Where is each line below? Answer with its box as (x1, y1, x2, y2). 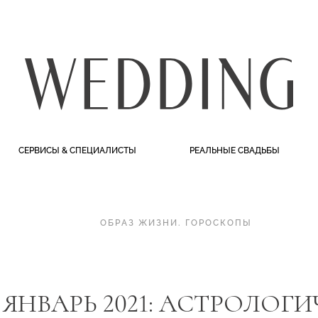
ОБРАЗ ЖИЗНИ (100, 218, 178, 228)
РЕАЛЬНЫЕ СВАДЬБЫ (190, 146, 280, 155)
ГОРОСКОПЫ (185, 218, 252, 228)
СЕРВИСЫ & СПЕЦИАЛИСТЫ (18, 146, 136, 155)
